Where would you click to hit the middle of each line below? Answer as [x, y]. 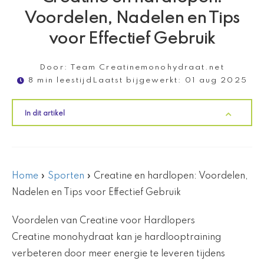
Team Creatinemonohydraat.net [146, 68]
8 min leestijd [60, 81]
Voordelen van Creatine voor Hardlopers [103, 221]
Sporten [66, 176]
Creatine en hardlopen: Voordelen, [171, 176]
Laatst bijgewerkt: [137, 81]
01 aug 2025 [216, 81]
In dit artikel [45, 114]
